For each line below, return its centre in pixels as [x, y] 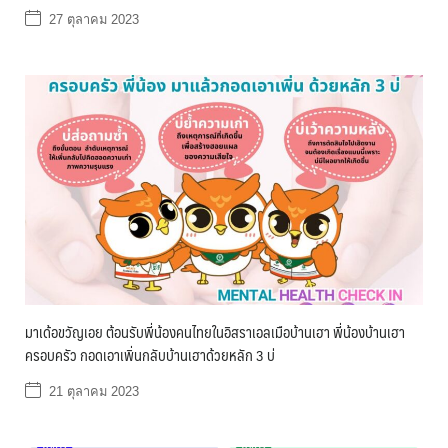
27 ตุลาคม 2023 [94, 19]
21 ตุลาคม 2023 [94, 391]
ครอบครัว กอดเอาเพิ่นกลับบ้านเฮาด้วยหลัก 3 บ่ [150, 354]
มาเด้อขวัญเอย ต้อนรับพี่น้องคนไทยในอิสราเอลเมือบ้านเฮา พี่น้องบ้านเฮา [215, 331]
